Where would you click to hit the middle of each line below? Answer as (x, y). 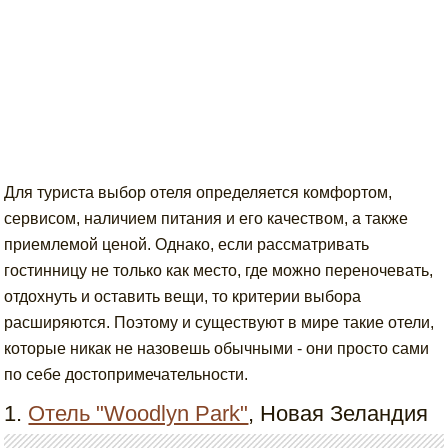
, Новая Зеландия (338, 413)
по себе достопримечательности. (126, 374)
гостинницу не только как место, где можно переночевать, (219, 270)
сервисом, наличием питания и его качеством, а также (206, 218)
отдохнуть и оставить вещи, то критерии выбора (183, 296)
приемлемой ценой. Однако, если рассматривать (187, 244)
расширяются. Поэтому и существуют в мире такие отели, (219, 322)
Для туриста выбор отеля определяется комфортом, (198, 192)
